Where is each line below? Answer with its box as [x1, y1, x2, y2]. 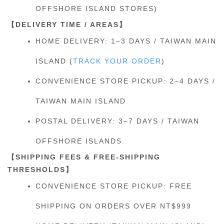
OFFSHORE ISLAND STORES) [35, 4, 157, 12]
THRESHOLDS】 [7, 165, 73, 173]
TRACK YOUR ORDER [73, 57, 161, 65]
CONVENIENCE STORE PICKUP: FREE [35, 182, 192, 190]
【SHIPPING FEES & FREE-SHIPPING [7, 153, 160, 161]
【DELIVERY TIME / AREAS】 [7, 20, 127, 28]
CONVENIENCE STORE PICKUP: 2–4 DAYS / [35, 77, 215, 85]
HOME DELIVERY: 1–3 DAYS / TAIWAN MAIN [35, 37, 216, 45]
